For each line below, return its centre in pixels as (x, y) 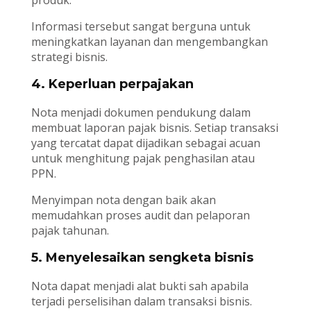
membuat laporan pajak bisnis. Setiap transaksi (154, 128)
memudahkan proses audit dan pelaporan (140, 216)
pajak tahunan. (70, 231)
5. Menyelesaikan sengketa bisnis (142, 258)
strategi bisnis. (69, 57)
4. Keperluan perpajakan (112, 84)
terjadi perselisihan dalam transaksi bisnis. (141, 302)
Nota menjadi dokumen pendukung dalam (141, 113)
